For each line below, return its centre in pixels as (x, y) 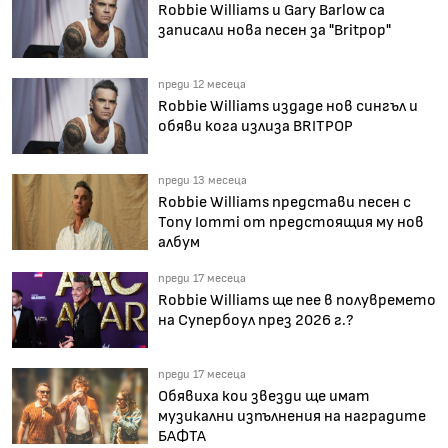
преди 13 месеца (202, 179)
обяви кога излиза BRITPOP (255, 125)
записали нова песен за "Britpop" (274, 30)
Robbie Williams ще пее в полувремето (297, 299)
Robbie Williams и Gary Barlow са (271, 10)
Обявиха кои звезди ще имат (264, 395)
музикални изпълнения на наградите (292, 415)
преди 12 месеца (202, 83)
